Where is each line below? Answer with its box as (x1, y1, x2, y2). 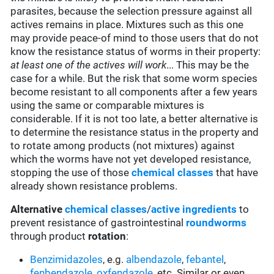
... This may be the (166, 59, 250, 72)
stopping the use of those (10, 166, 132, 179)
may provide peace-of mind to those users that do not (10, 32, 259, 45)
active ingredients (151, 203, 237, 216)
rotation (88, 230, 127, 243)
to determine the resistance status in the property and (10, 126, 259, 139)
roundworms (186, 217, 247, 229)
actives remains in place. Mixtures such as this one (10, 18, 244, 31)
